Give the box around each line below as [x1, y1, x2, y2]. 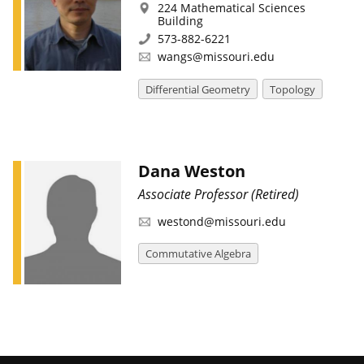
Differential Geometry [145, 81, 250, 97]
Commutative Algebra [145, 245, 251, 261]
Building [157, 12, 203, 28]
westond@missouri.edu [157, 213, 286, 229]
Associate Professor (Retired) [137, 184, 299, 203]
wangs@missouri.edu [157, 49, 275, 65]
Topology [269, 81, 315, 97]
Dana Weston [137, 159, 245, 182]
